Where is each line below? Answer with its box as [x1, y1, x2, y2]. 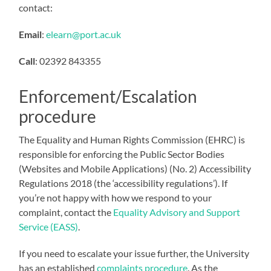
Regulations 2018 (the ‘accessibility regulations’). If [19, 177, 228, 189]
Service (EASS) [19, 220, 79, 232]
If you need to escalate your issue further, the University [19, 247, 250, 259]
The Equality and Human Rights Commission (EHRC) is [19, 133, 246, 145]
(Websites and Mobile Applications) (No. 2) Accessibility [19, 162, 252, 174]
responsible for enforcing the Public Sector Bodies [19, 148, 225, 160]
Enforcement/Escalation [19, 85, 198, 106]
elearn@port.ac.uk [46, 28, 122, 40]
